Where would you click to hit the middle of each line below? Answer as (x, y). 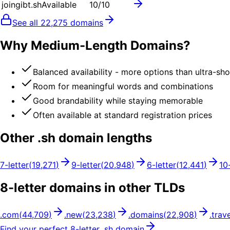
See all (26, 22)
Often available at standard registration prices (122, 115)
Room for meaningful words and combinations (123, 87)
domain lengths (104, 138)
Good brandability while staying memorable (118, 101)
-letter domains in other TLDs (97, 188)
